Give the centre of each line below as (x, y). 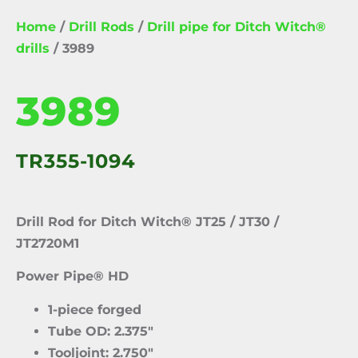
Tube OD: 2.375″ (101, 331)
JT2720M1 (48, 243)
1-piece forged (95, 309)
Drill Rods (101, 27)
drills (33, 48)
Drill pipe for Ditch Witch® (237, 27)
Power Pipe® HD (72, 276)
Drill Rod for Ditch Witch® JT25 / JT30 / (147, 222)
